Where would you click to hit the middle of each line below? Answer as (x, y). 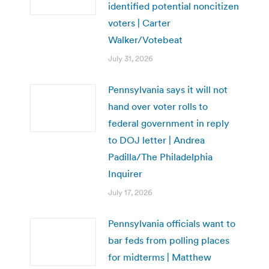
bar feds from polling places (169, 240)
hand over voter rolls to (158, 106)
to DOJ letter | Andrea (156, 140)
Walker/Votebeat (145, 39)
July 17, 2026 (130, 192)
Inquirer (125, 173)
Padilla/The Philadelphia (160, 156)
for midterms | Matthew (160, 257)
